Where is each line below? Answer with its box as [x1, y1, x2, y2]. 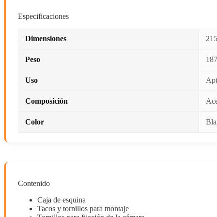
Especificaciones [18, 12, 69, 20]
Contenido [18, 179, 50, 187]
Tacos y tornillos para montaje [37, 204, 129, 213]
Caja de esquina [37, 195, 86, 204]
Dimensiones [25, 34, 66, 43]
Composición [25, 96, 68, 105]
